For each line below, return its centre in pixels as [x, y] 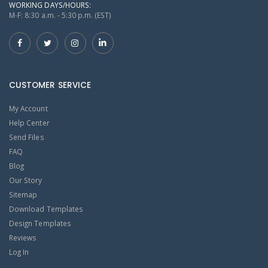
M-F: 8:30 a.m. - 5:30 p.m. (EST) [60, 15]
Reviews [23, 237]
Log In [19, 252]
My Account [28, 108]
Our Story [26, 180]
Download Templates [46, 208]
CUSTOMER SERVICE [50, 86]
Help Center [29, 122]
